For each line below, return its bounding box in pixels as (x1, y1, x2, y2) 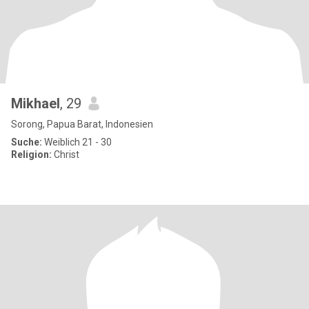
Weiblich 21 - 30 (42, 137, 112, 148)
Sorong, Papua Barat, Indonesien (11, 119, 153, 130)
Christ (52, 149, 79, 160)
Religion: (11, 149, 52, 160)
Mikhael (11, 95, 60, 112)
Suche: (11, 137, 42, 148)
